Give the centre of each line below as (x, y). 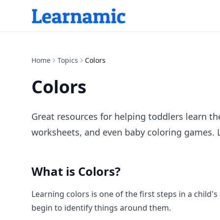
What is (55, 171)
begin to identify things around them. (101, 208)
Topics (68, 60)
